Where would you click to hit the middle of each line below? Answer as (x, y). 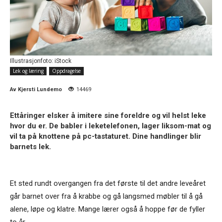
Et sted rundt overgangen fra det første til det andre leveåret (108, 183)
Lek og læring (28, 71)
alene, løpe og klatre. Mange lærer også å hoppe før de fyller (108, 209)
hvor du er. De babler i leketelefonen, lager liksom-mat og (111, 126)
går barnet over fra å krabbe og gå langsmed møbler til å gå (106, 196)
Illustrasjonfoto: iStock (41, 61)
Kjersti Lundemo (40, 89)
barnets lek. (30, 146)
